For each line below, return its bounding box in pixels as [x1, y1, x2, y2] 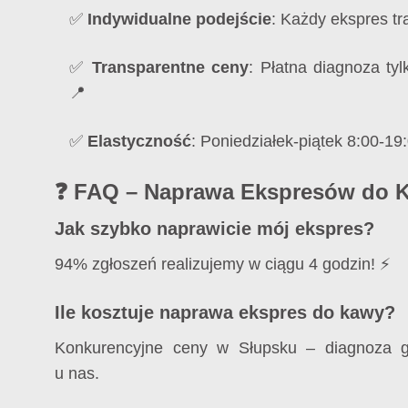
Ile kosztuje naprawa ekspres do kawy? [55, 302, 395, 323]
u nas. [55, 363, 99, 382]
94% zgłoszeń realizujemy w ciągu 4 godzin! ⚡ [55, 255, 391, 274]
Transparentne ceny [91, 57, 250, 76]
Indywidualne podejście [87, 9, 271, 28]
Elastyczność [87, 131, 191, 150]
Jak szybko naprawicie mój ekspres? [55, 219, 374, 240]
